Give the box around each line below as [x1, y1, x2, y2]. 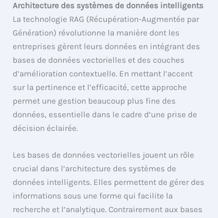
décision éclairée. [13, 123, 78, 133]
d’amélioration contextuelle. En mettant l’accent [13, 68, 193, 78]
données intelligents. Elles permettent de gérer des [13, 177, 205, 187]
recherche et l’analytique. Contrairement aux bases [13, 204, 203, 215]
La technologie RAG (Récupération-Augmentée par [13, 14, 200, 24]
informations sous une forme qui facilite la [13, 191, 173, 201]
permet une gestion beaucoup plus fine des [13, 95, 176, 106]
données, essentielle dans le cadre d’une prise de [13, 109, 198, 119]
